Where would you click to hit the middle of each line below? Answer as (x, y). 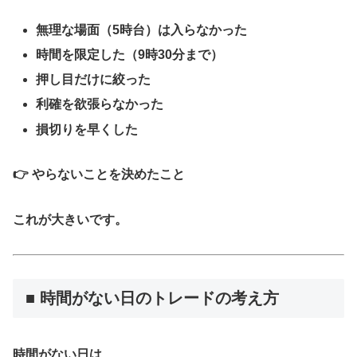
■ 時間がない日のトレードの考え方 (152, 298)
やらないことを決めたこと (108, 175)
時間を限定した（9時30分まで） (130, 55)
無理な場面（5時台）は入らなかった (142, 29)
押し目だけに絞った (94, 80)
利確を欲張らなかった (100, 104)
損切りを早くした (87, 129)
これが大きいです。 (70, 220)
